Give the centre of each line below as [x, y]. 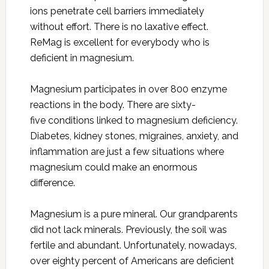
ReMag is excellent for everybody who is [119, 43]
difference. [52, 183]
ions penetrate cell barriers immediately [117, 11]
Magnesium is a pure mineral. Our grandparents [134, 214]
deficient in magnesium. [82, 58]
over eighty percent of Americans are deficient [132, 261]
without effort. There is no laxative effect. [119, 27]
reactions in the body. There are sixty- [113, 105]
